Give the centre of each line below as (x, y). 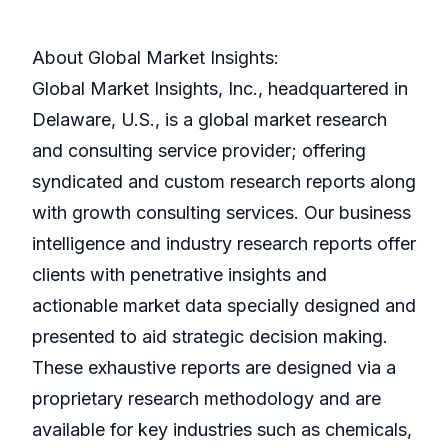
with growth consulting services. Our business (221, 213)
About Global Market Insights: (155, 58)
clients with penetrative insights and (179, 275)
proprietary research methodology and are (206, 399)
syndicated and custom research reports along (224, 182)
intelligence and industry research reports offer (224, 244)
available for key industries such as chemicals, (222, 430)
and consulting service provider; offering (199, 151)
